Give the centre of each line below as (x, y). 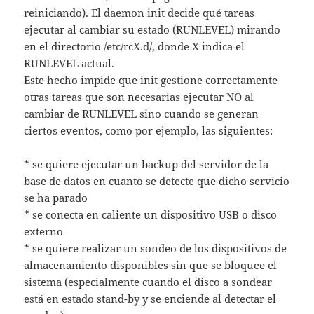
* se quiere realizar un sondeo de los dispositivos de (156, 248)
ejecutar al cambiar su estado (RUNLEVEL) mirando (152, 30)
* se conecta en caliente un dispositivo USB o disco (151, 215)
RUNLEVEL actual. (69, 63)
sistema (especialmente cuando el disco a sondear (148, 282)
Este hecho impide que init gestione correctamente (151, 80)
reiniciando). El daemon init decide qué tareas (139, 13)
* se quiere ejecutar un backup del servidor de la (146, 164)
